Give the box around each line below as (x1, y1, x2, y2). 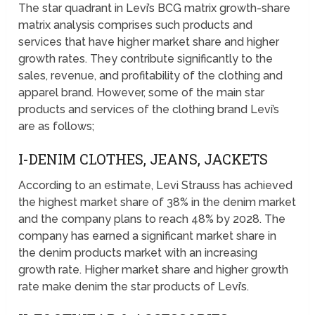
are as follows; (18, 120, 95, 134)
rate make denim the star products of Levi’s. (18, 280, 250, 294)
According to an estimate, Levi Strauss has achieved (18, 179, 293, 193)
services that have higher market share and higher (18, 35, 280, 49)
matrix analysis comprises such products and (18, 18, 253, 32)
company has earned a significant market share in (18, 229, 277, 243)
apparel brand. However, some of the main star (18, 86, 265, 100)
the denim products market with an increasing (18, 246, 258, 260)
